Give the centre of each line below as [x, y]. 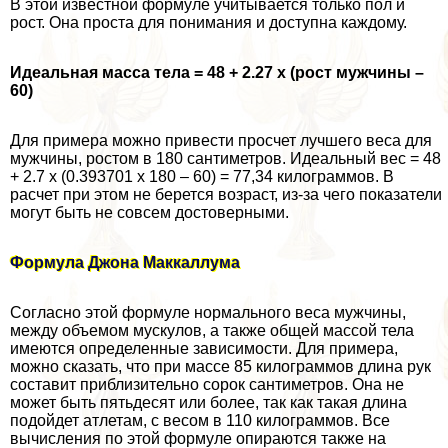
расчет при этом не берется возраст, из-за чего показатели [226, 194]
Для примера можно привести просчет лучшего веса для [221, 140]
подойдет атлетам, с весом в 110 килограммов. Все [200, 420]
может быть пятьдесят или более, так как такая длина [208, 402]
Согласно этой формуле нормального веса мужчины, [208, 312]
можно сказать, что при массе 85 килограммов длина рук [220, 366]
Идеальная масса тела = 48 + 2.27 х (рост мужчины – [217, 72]
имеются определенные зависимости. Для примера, [204, 348]
